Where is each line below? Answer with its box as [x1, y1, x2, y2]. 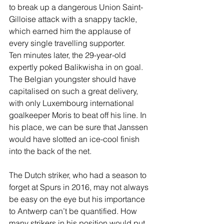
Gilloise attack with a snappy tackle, [9, 13, 139, 24]
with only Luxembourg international [9, 97, 136, 108]
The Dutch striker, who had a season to [9, 169, 148, 180]
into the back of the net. [9, 145, 93, 156]
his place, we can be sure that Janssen [9, 121, 150, 132]
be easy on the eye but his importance [9, 193, 147, 204]
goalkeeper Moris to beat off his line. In [9, 109, 148, 120]
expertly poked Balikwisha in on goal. [9, 61, 145, 72]
